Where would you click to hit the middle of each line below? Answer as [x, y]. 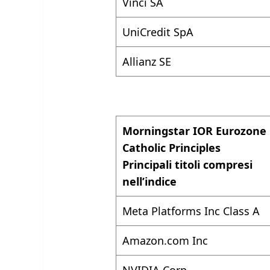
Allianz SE [147, 62]
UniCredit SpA [158, 32]
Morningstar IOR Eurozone [195, 131]
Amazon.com [158, 241]
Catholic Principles [172, 148]
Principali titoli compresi [188, 165]
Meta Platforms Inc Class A [191, 211]
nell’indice [151, 182]
